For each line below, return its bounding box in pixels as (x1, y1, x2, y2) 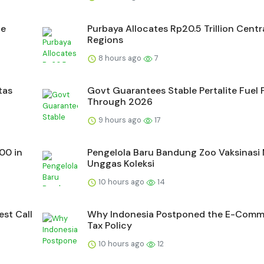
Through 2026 (87, 95, 153, 108)
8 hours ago (97, 53, 143, 64)
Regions (87, 34, 123, 47)
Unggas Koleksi (87, 157, 154, 170)
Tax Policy (87, 219, 132, 232)
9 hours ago (97, 115, 143, 126)
